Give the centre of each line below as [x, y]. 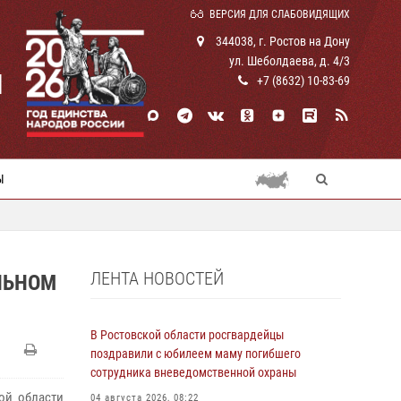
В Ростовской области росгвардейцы [188, 335]
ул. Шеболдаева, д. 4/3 [290, 61]
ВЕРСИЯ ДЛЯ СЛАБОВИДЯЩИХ [280, 14]
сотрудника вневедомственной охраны [194, 372]
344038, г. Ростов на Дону [282, 41]
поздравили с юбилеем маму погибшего [196, 354]
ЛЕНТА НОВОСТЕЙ [157, 278]
